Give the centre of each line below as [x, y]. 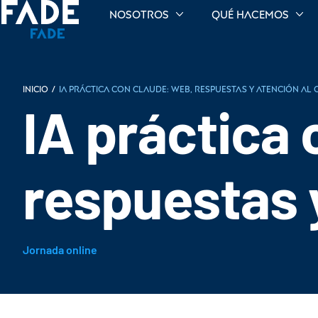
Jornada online [60, 250]
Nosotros [139, 14]
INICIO [35, 89]
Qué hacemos [251, 14]
